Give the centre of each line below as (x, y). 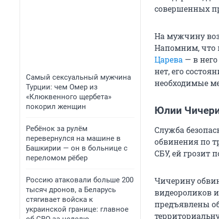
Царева (169, 60)
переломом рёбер (57, 158)
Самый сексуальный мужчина (78, 77)
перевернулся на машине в (73, 138)
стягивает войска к (59, 199)
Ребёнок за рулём (57, 129)
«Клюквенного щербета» (69, 97)
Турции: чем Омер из (62, 87)
